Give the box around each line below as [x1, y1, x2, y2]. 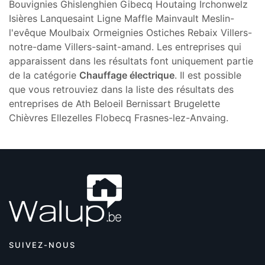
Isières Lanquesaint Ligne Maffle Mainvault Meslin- [9, 12, 234, 24]
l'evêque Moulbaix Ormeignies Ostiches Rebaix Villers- [9, 26, 252, 38]
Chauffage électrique [79, 69, 174, 81]
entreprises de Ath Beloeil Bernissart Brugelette [9, 97, 220, 109]
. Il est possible [174, 69, 241, 81]
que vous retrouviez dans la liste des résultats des [9, 83, 234, 95]
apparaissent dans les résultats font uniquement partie [9, 54, 253, 67]
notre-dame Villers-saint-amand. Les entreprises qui [9, 40, 241, 53]
